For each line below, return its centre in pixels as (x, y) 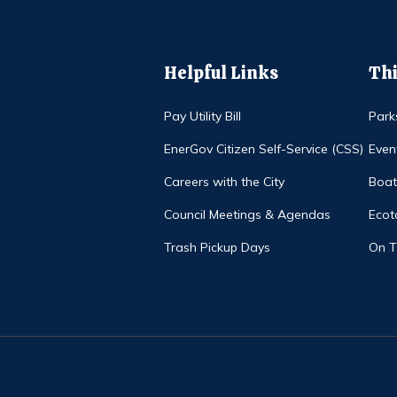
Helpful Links (221, 72)
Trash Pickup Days (217, 247)
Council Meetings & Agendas (247, 214)
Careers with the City (224, 181)
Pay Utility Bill (202, 116)
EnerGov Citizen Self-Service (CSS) (263, 148)
